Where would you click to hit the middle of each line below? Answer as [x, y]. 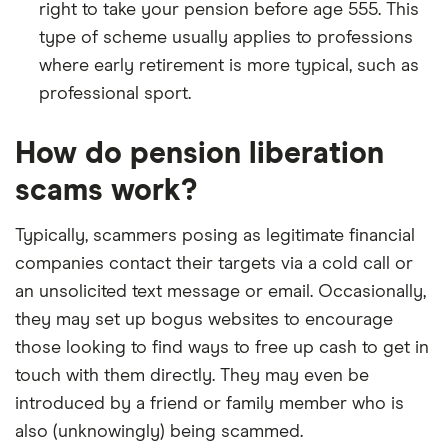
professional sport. [115, 94]
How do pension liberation [199, 154]
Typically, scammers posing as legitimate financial [215, 236]
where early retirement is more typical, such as [229, 66]
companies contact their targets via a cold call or [214, 264]
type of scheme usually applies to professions [226, 38]
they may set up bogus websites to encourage [204, 320]
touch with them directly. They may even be [192, 376]
